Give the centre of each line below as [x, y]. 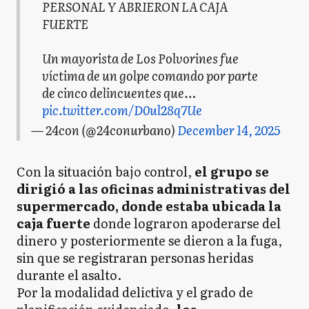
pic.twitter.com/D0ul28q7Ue [122, 110]
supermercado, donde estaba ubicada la [149, 206]
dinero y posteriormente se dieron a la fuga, [149, 240]
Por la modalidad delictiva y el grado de [135, 292]
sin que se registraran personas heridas [135, 257]
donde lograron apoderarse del [187, 223]
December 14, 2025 [229, 130]
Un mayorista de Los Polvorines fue [140, 59]
